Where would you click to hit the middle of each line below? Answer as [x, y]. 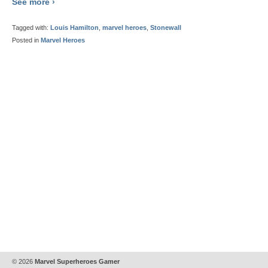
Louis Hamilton [74, 28]
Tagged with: [31, 28]
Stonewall [166, 28]
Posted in [26, 40]
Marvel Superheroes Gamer [76, 261]
